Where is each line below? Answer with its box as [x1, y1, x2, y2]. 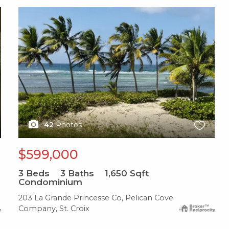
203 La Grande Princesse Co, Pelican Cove [18, 193, 174, 202]
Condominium [18, 176, 83, 187]
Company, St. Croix [18, 203, 90, 213]
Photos [56, 120, 82, 129]
